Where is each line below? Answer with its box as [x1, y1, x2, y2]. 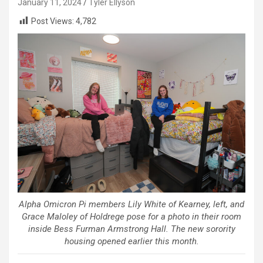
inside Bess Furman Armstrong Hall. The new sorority [28, 223, 235, 234]
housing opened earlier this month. [64, 235, 199, 247]
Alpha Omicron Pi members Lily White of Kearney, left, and [19, 198, 244, 210]
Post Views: [31, 16, 74, 26]
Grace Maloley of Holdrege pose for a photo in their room [22, 211, 241, 222]
